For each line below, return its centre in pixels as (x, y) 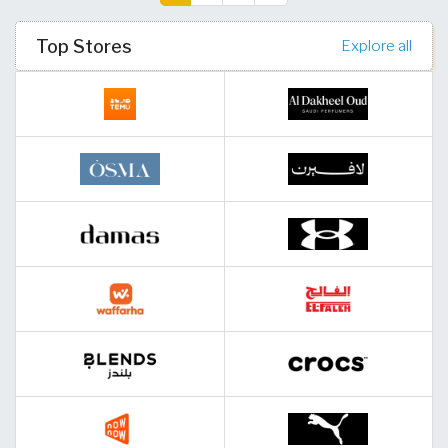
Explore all (376, 46)
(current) (186, 15)
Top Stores (84, 46)
